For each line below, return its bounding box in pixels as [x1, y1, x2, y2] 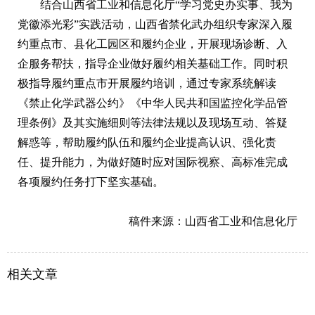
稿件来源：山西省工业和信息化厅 [129, 215, 297, 228]
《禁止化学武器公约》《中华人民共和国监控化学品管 [18, 97, 288, 110]
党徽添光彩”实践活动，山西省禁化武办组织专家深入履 [18, 18, 292, 31]
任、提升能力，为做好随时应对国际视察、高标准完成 [18, 156, 288, 169]
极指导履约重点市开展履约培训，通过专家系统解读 [18, 77, 276, 90]
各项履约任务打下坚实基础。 [18, 176, 164, 188]
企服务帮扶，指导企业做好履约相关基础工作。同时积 [18, 58, 288, 70]
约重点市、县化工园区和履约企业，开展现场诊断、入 [18, 38, 288, 51]
